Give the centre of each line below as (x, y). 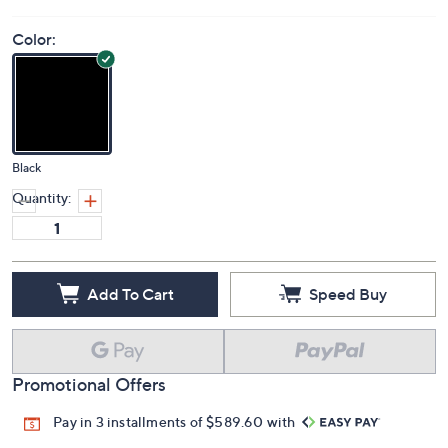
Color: (34, 39)
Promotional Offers (89, 385)
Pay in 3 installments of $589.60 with (176, 422)
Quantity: (41, 198)
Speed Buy (348, 293)
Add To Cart (130, 293)
